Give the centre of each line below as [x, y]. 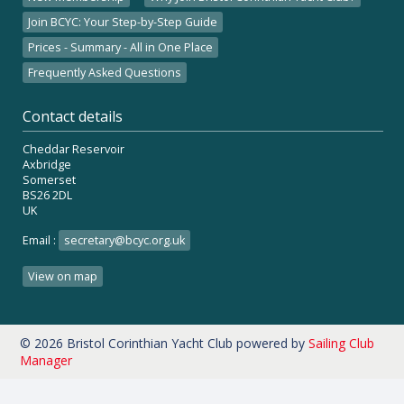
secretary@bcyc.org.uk [124, 240]
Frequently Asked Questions [105, 72]
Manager [46, 361]
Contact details [73, 116]
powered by [272, 344]
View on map [63, 277]
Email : [41, 240]
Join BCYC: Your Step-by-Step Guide [123, 22]
